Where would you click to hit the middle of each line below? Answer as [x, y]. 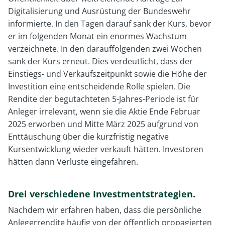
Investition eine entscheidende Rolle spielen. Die [99, 86]
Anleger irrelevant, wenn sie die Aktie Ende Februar [104, 111]
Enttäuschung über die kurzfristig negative [88, 136]
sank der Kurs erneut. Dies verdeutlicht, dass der [100, 61]
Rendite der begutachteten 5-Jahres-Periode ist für [103, 99]
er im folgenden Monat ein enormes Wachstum [97, 36]
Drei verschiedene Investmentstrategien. [102, 194]
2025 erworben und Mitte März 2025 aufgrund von [103, 124]
